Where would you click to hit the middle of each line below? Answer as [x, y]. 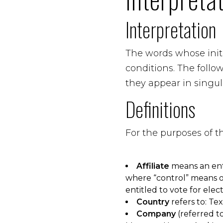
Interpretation [171, 29]
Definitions [160, 109]
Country [153, 202]
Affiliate [153, 166]
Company [156, 214]
